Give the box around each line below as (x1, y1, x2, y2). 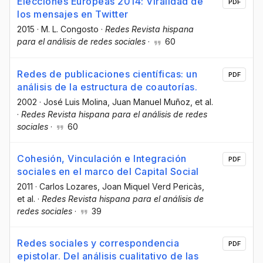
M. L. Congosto (41, 24, 99, 35)
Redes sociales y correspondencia (17, 237, 179, 249)
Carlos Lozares (39, 181, 97, 191)
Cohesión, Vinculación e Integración (17, 152, 187, 164)
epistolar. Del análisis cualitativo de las (17, 249, 198, 262)
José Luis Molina (43, 96, 107, 107)
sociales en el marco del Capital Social (17, 165, 199, 177)
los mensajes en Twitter (17, 8, 129, 21)
